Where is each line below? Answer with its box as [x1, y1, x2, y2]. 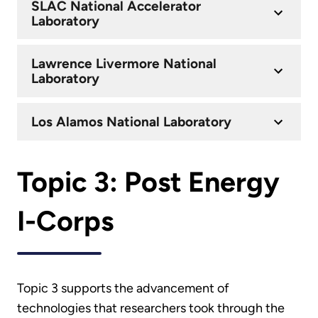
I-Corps [17, 204, 114, 238]
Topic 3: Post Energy [17, 165, 280, 199]
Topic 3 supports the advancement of [17, 280, 229, 296]
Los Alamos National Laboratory [31, 113, 231, 130]
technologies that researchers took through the [17, 300, 285, 316]
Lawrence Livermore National [31, 55, 216, 72]
